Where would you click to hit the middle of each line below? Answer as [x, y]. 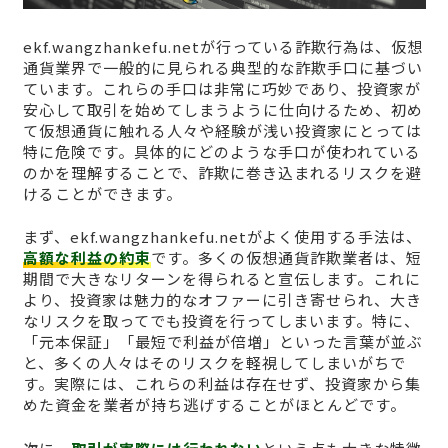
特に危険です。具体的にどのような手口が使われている [221, 151]
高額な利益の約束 [86, 258]
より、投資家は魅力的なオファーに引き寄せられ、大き [222, 300]
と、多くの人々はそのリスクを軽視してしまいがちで [214, 363]
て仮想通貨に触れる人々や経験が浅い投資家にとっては [222, 130]
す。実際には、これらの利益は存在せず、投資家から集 [221, 384]
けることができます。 [102, 193]
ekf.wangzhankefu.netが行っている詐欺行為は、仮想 [222, 46]
